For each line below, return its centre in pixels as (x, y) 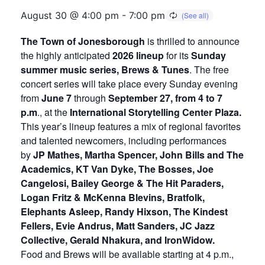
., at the (52, 112)
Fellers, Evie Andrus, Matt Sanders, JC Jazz (118, 226)
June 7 (58, 98)
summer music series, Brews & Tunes (105, 70)
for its (177, 55)
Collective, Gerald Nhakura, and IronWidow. (118, 240)
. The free (209, 70)
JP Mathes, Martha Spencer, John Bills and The (138, 155)
